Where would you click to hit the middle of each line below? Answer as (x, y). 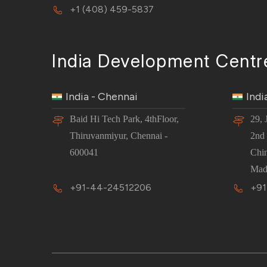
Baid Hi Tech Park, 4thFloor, (124, 119)
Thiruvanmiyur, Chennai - (119, 135)
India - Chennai (102, 96)
